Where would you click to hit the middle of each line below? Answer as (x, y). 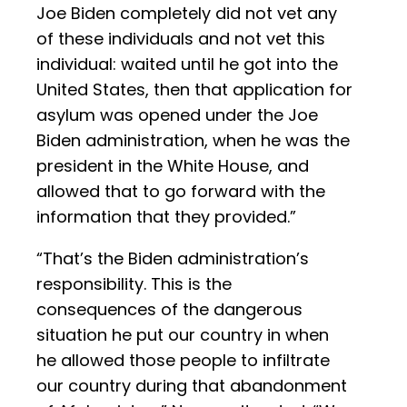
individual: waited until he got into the (187, 65)
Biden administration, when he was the (193, 141)
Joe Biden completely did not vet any (187, 14)
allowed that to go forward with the (181, 192)
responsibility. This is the (134, 284)
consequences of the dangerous (169, 310)
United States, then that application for (194, 90)
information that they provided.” (166, 217)
